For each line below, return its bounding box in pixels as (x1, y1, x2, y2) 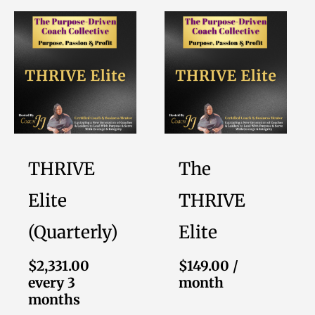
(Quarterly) (27, 221, 118, 244)
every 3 (27, 274, 75, 291)
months (27, 290, 80, 308)
